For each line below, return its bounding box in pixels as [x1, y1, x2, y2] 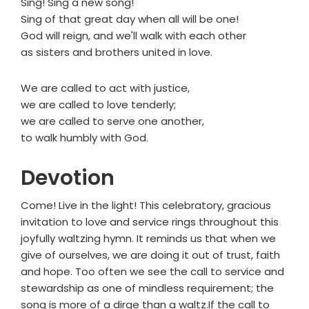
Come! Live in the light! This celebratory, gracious [21, 198, 271, 213]
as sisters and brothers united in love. [21, 45, 212, 60]
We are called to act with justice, [21, 81, 190, 96]
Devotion [21, 163, 114, 193]
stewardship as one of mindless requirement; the [21, 281, 274, 296]
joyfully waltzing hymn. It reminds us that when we [21, 231, 276, 246]
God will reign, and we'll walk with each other [21, 28, 246, 43]
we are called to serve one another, [21, 114, 204, 129]
